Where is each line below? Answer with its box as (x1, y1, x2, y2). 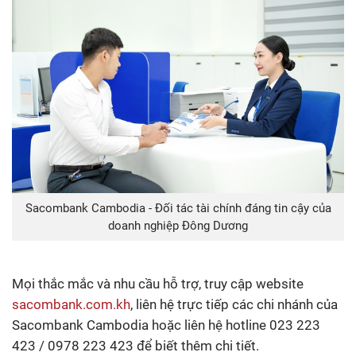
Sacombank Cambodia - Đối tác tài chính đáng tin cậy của (25, 201, 331, 216)
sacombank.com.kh (12, 296, 130, 313)
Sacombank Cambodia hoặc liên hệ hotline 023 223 (12, 317, 320, 334)
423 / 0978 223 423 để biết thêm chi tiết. (12, 338, 259, 354)
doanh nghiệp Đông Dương (108, 219, 248, 234)
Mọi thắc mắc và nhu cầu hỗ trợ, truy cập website (12, 276, 304, 292)
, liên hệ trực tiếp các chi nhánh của (130, 296, 338, 313)
